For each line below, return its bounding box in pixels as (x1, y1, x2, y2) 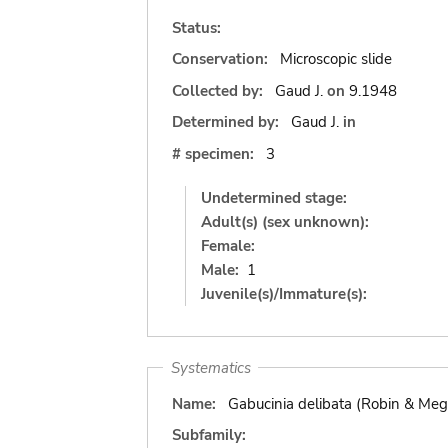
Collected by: (172, 80, 267, 101)
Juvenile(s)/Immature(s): (201, 283, 367, 304)
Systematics (170, 357, 251, 378)
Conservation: (172, 49, 268, 69)
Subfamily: (172, 425, 246, 445)
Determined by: (172, 112, 279, 132)
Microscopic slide (279, 49, 392, 69)
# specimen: (172, 143, 254, 164)
